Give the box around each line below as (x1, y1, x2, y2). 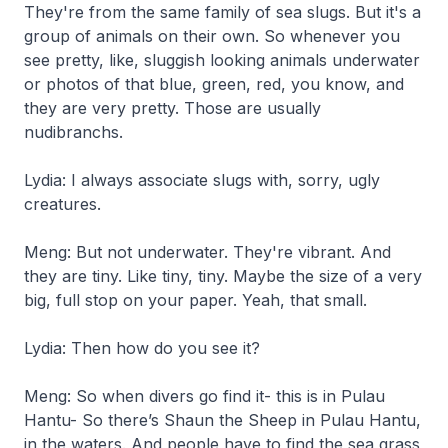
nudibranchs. (24, 121, 123, 142)
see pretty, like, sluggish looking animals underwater (24, 49, 420, 70)
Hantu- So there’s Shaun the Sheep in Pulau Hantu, (24, 409, 421, 430)
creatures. (24, 193, 101, 214)
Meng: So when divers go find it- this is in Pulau (24, 385, 385, 406)
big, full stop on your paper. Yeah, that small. (24, 289, 367, 310)
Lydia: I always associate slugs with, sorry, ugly (24, 169, 380, 190)
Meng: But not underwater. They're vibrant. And (24, 241, 391, 262)
